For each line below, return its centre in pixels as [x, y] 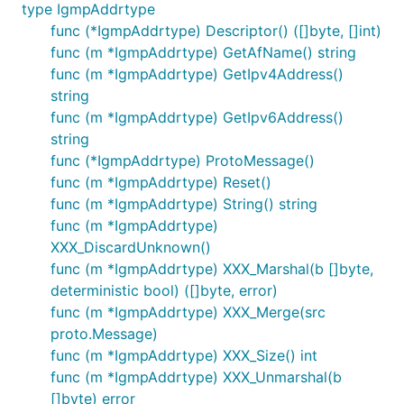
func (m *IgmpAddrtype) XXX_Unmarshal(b [196, 377]
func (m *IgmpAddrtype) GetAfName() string [203, 52]
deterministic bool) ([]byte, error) [164, 290]
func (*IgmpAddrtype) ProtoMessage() [183, 161]
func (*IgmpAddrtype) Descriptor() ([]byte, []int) [216, 31]
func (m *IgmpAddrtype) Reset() [161, 182]
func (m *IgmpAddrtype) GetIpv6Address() [197, 117]
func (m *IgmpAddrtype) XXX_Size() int [184, 355]
